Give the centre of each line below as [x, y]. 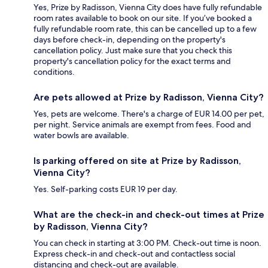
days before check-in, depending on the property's [130, 40]
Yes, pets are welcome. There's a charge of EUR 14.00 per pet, [149, 114]
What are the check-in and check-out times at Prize [149, 215]
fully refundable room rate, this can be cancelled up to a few [145, 29]
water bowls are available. [81, 135]
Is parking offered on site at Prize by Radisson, [137, 161]
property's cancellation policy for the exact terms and [132, 61]
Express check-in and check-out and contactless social [134, 254]
